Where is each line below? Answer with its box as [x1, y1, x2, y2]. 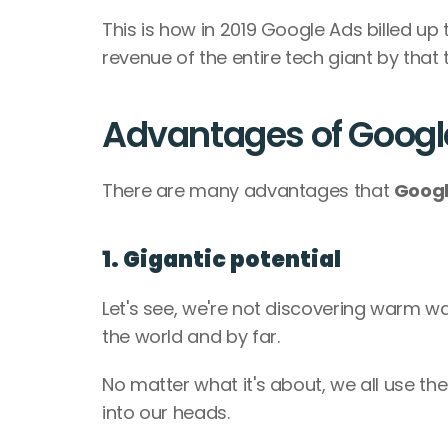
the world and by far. [102, 324, 285, 349]
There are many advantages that [102, 178, 394, 203]
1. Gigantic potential [102, 244, 341, 275]
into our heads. [102, 400, 235, 425]
